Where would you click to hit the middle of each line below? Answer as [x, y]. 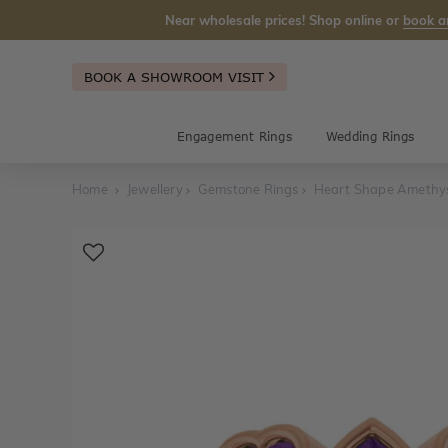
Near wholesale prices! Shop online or [284, 20]
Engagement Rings [234, 136]
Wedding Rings [370, 136]
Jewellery [155, 189]
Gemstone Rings [248, 189]
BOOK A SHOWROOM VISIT [176, 76]
